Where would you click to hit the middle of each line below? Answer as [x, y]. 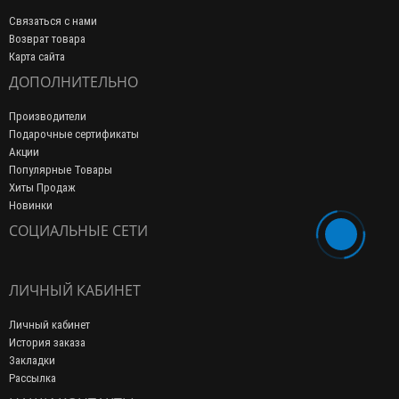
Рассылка [33, 378]
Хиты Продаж [42, 187]
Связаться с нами [53, 21]
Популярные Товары [61, 170]
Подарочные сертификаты [74, 134]
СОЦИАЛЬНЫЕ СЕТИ [78, 231]
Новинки [31, 205]
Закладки [32, 360]
